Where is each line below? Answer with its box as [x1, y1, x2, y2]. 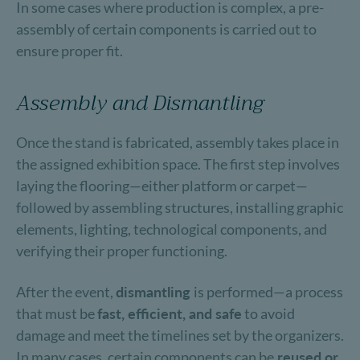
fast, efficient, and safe [97, 305, 242, 322]
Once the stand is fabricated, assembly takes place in [16, 133, 339, 151]
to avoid [242, 305, 295, 322]
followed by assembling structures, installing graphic [16, 198, 343, 216]
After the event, [16, 283, 116, 301]
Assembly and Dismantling [16, 85, 264, 121]
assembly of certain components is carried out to [16, 20, 317, 38]
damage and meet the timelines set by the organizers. [16, 326, 344, 344]
